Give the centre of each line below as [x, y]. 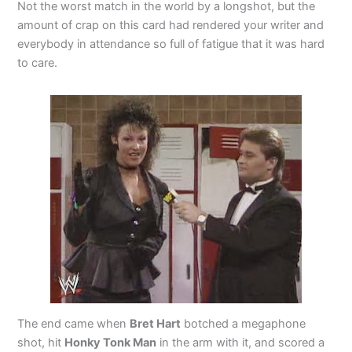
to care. [38, 62]
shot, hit [41, 343]
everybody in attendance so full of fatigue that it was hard [171, 44]
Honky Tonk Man [111, 343]
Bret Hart [156, 324]
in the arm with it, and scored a [241, 343]
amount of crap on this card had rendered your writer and [171, 25]
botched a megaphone [244, 324]
